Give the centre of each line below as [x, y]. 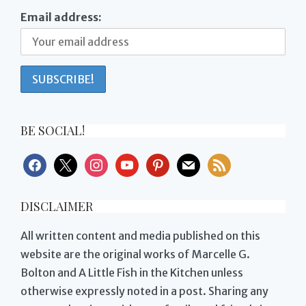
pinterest [169, 162]
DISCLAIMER [57, 206]
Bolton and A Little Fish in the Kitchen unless [132, 272]
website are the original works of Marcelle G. [135, 254]
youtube [136, 162]
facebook [47, 162]
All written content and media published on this [140, 235]
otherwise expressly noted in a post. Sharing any [144, 291]
